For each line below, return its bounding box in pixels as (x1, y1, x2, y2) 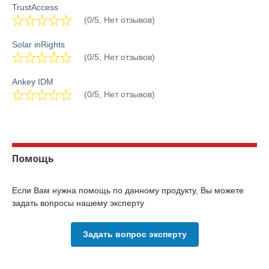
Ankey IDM (12, 77, 53, 86)
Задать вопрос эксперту (82, 229, 187, 239)
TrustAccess (12, 2, 58, 12)
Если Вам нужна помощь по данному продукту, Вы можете (12, 186, 244, 195)
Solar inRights (12, 40, 65, 49)
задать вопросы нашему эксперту (12, 198, 144, 208)
